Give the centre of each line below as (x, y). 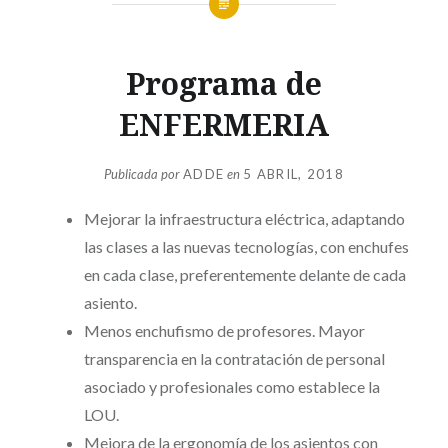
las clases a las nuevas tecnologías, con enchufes (246, 247)
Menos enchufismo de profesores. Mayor (224, 331)
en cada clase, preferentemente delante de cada (244, 275)
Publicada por (143, 174)
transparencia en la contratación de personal (234, 359)
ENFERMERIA (224, 124)
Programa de (224, 83)
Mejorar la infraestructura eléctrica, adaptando (244, 219)
